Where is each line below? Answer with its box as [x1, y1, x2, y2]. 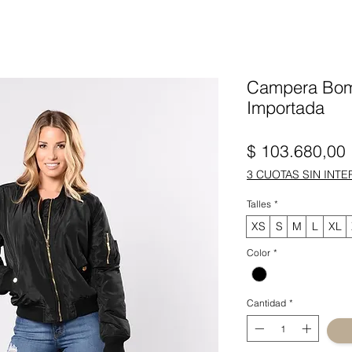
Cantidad [247, 297, 286, 310]
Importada [247, 97, 324, 119]
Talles [247, 198, 271, 210]
